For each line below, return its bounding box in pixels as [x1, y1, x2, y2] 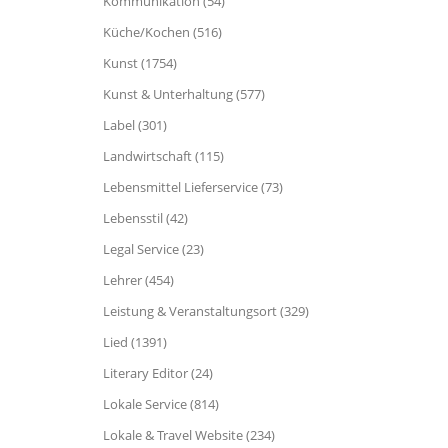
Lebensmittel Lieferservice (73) [103, 178, 283, 196]
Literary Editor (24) [103, 364, 213, 382]
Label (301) [103, 116, 167, 134]
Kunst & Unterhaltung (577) [103, 85, 265, 103]
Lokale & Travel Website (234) [103, 426, 275, 444]
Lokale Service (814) [103, 395, 219, 413]
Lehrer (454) [103, 271, 174, 289]
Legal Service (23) [103, 240, 204, 258]
